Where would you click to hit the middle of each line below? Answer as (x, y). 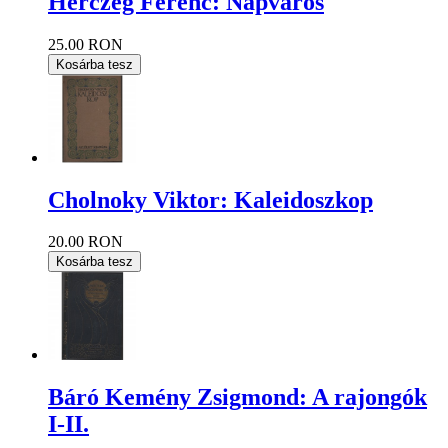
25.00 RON (85, 45)
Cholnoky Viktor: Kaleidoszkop (210, 199)
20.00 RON (85, 242)
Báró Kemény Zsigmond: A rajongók (237, 396)
